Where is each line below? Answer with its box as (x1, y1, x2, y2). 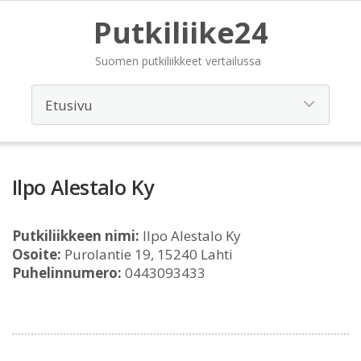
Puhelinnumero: (12, 263, 122, 282)
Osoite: (12, 245, 61, 263)
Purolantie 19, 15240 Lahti (61, 245, 233, 263)
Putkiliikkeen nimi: (12, 226, 139, 245)
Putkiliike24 (93, 13, 268, 52)
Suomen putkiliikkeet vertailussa (94, 53, 261, 68)
